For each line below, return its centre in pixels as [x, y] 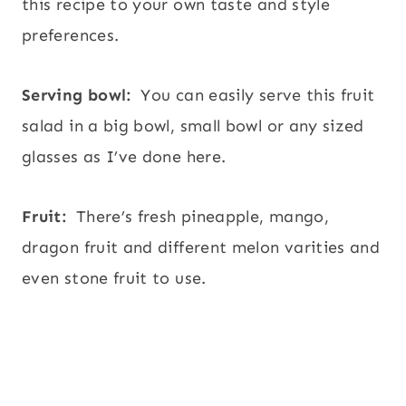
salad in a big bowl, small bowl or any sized [193, 126]
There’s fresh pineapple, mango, [203, 217]
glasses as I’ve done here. [126, 157]
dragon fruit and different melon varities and [201, 248]
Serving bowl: [79, 96]
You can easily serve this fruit [256, 96]
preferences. [71, 36]
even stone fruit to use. [116, 279]
